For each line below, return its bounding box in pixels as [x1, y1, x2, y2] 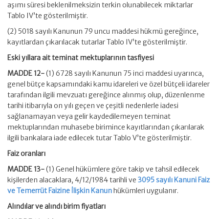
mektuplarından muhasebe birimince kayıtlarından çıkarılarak [7, 123, 204, 131]
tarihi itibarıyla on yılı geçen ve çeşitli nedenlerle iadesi [7, 101, 178, 110]
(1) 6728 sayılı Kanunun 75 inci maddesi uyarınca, [46, 69, 204, 78]
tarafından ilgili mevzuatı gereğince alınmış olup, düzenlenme [7, 90, 205, 99]
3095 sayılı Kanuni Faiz [138, 175, 210, 184]
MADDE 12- [7, 69, 46, 78]
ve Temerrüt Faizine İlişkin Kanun [7, 186, 112, 195]
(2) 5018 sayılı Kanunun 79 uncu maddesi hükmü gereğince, [7, 27, 198, 36]
